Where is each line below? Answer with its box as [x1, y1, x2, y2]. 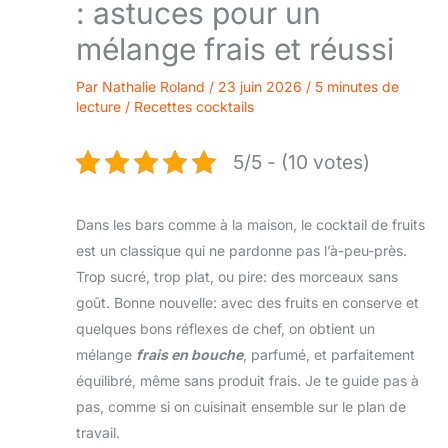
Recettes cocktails [134, 97, 254, 115]
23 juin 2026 [218, 77, 306, 95]
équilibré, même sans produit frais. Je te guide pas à [76, 371, 419, 389]
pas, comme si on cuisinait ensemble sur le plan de [76, 397, 406, 415]
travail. [76, 423, 120, 441]
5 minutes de [315, 77, 399, 95]
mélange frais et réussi [76, 30, 394, 67]
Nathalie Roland [102, 77, 209, 95]
